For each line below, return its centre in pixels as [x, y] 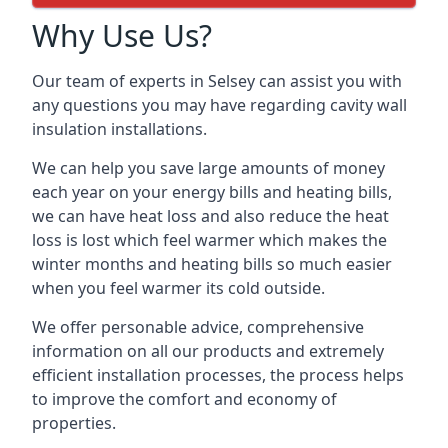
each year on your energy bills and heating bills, [212, 192]
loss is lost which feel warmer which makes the [209, 240]
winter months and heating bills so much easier [212, 264]
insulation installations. [119, 129]
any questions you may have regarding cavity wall [219, 105]
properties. [74, 423]
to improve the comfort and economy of [184, 399]
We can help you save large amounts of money [208, 168]
